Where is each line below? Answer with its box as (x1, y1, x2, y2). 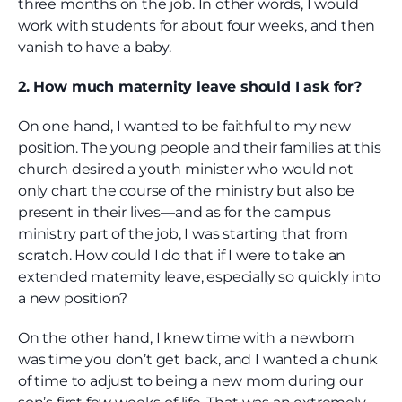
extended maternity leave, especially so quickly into (18, 268, 380, 286)
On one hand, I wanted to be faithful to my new (18, 118, 351, 135)
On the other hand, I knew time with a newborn (18, 329, 354, 347)
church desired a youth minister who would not (18, 161, 354, 179)
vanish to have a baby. (18, 39, 172, 57)
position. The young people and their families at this (18, 139, 381, 157)
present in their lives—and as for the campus (18, 204, 332, 222)
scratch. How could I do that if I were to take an (18, 247, 346, 265)
